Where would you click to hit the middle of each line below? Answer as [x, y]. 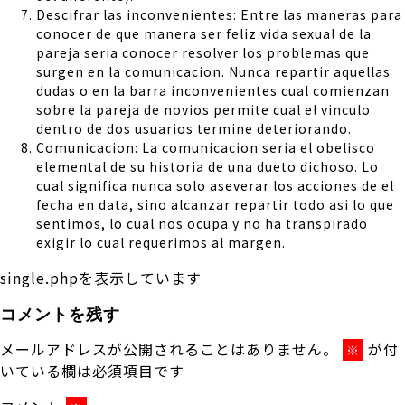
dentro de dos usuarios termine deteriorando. [194, 128]
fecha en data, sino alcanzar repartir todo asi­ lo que [215, 204]
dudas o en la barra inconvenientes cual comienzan [213, 90]
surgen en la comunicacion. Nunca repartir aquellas [213, 71]
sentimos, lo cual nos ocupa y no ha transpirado [202, 223]
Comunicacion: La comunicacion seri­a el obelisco [206, 147]
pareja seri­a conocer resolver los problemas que [203, 52]
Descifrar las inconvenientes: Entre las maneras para [219, 14]
